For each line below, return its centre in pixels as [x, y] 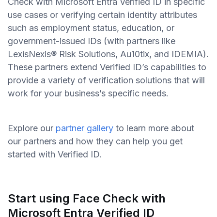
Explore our [32, 128]
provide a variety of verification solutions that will [106, 80]
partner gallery [85, 128]
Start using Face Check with [87, 198]
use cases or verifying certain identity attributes [102, 15]
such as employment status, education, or [91, 28]
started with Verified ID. [55, 154]
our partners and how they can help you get [95, 141]
